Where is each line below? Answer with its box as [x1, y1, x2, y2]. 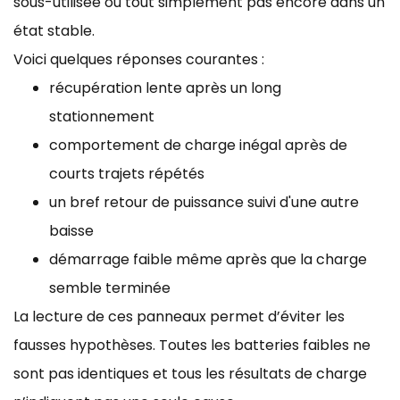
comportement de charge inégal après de [49, 134, 347, 155]
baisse [49, 220, 94, 241]
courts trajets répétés [49, 162, 204, 184]
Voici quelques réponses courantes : [13, 48, 264, 70]
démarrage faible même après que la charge [49, 248, 367, 270]
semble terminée [49, 277, 171, 298]
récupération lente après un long [49, 77, 281, 98]
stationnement [49, 105, 154, 127]
